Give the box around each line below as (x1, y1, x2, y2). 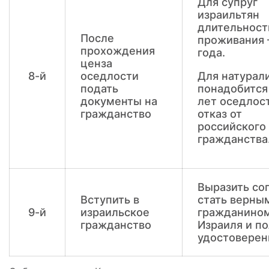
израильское (80, 206, 150, 219)
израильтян (198, 8, 259, 21)
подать (80, 82, 118, 95)
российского (198, 120, 266, 133)
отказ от (198, 107, 242, 120)
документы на (80, 95, 157, 107)
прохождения (80, 44, 155, 57)
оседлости (80, 70, 139, 82)
